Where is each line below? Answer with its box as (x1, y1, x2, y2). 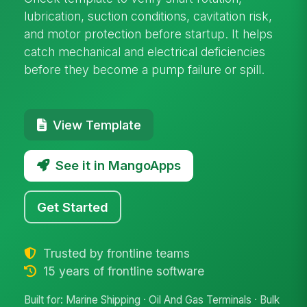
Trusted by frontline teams (39, 245, 190, 260)
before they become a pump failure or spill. (24, 62, 265, 77)
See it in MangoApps (55, 158, 181, 173)
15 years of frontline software (39, 263, 204, 278)
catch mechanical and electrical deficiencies (24, 44, 266, 59)
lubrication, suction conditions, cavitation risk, (24, 8, 273, 23)
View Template (52, 116, 141, 132)
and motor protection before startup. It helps (24, 26, 273, 41)
